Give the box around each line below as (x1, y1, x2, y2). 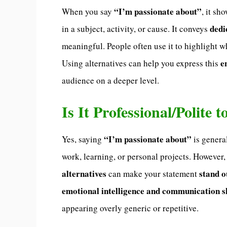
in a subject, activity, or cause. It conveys (62, 23, 210, 35)
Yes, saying (62, 133, 104, 145)
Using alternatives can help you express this (62, 57, 220, 69)
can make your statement (106, 167, 199, 179)
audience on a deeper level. (62, 74, 159, 87)
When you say (62, 6, 114, 18)
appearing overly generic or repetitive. (62, 202, 199, 214)
